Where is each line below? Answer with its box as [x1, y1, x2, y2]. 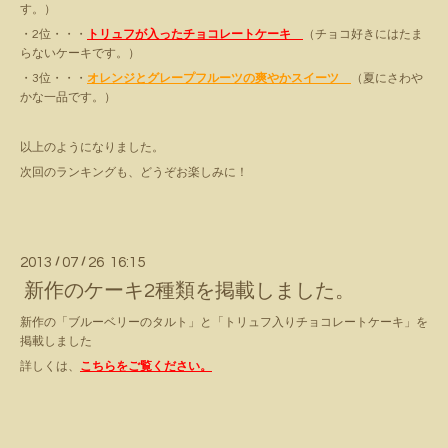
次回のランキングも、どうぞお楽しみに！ [20, 166, 248, 180]
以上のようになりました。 [20, 141, 164, 155]
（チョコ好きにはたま [303, 28, 423, 42]
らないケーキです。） [20, 47, 140, 61]
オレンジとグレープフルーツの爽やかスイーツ [87, 72, 351, 86]
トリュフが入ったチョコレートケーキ [87, 28, 303, 42]
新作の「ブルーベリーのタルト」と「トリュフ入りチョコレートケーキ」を [20, 316, 428, 330]
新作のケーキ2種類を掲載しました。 [23, 281, 355, 302]
